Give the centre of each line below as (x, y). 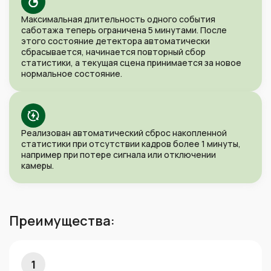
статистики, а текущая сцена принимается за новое (131, 63)
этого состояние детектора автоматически (116, 41)
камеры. (38, 165)
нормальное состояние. (72, 73)
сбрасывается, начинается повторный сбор (113, 52)
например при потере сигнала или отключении (119, 155)
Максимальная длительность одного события (118, 19)
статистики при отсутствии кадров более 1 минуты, (131, 144)
